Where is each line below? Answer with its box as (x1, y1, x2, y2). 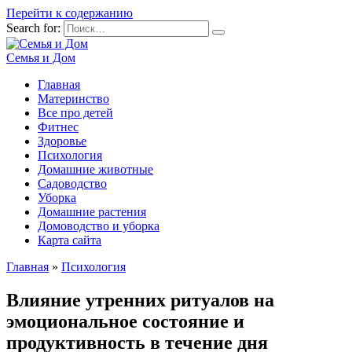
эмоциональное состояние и (6, 310, 244, 332)
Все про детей (38, 106, 113, 119)
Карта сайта (38, 233, 101, 247)
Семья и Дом (6, 51, 75, 64)
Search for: (6, 21, 60, 35)
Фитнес (38, 120, 79, 134)
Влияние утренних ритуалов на (6, 289, 274, 310)
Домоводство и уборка (38, 219, 159, 233)
